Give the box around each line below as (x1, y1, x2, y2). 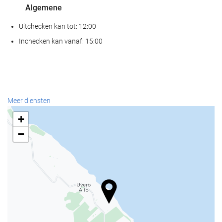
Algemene (23, 2, 62, 12)
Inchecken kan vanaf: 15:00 (19, 37, 103, 45)
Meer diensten (7, 97, 51, 105)
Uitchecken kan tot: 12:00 (19, 22, 96, 30)
